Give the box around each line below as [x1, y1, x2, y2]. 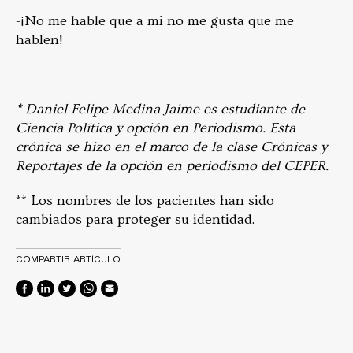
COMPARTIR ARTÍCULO [16, 253, 121, 265]
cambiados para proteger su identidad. [16, 211, 255, 229]
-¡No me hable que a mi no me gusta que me [16, 13, 294, 30]
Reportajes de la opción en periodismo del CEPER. [16, 158, 329, 175]
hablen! [16, 32, 62, 49]
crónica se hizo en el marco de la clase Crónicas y [16, 139, 327, 156]
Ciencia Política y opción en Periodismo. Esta [16, 120, 295, 137]
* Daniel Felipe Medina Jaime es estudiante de [16, 101, 305, 118]
